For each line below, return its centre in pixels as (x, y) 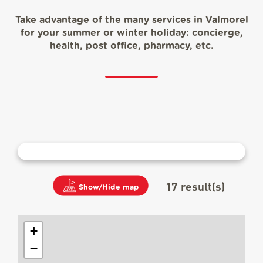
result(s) (203, 186)
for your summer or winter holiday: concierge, (131, 33)
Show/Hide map (109, 188)
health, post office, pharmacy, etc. (131, 46)
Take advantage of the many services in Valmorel (131, 20)
